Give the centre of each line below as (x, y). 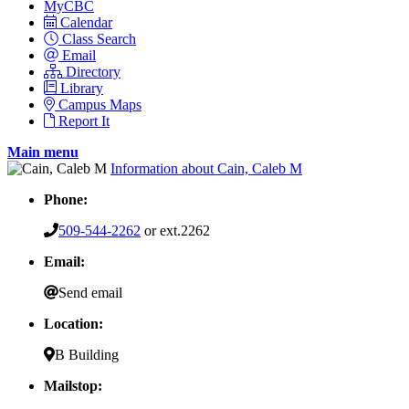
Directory (93, 71)
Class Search (99, 38)
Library (82, 88)
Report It (84, 121)
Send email (90, 292)
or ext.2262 (175, 230)
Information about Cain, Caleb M (206, 168)
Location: (73, 323)
